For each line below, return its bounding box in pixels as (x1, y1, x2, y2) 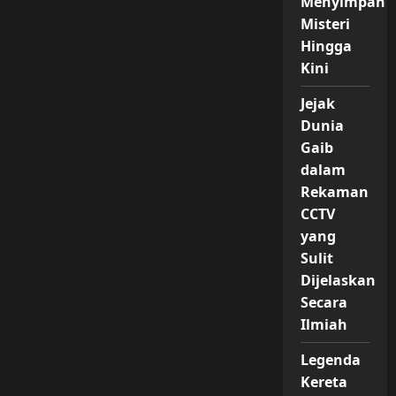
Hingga (300, 36, 352, 56)
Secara (300, 293, 347, 312)
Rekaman (300, 182, 369, 202)
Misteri (300, 14, 350, 34)
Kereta (300, 372, 347, 392)
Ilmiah (300, 315, 347, 334)
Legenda (300, 350, 361, 369)
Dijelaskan (300, 270, 376, 290)
